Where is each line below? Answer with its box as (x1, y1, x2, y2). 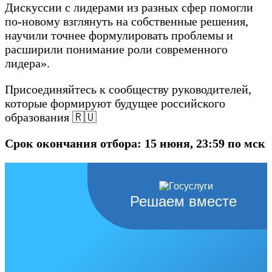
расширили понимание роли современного (5, 42, 228, 56)
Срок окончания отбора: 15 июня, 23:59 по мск (5, 137, 265, 151)
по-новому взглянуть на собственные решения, (5, 15, 248, 29)
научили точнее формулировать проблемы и (5, 29, 233, 42)
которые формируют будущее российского (5, 97, 225, 110)
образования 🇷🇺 (5, 110, 97, 124)
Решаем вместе (130, 193, 237, 210)
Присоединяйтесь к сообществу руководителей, (5, 83, 251, 97)
